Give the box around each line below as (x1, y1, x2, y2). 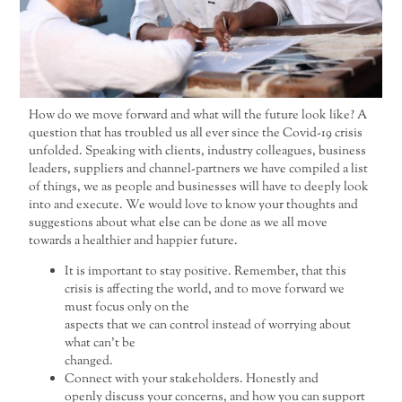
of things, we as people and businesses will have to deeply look (29, 177, 370, 197)
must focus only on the (65, 298, 190, 318)
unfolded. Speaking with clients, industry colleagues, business (29, 141, 367, 161)
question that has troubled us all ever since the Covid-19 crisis (29, 123, 363, 143)
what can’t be (65, 334, 136, 354)
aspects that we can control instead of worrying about (65, 316, 352, 336)
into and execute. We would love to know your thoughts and (29, 195, 359, 214)
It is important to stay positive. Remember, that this (65, 262, 347, 282)
